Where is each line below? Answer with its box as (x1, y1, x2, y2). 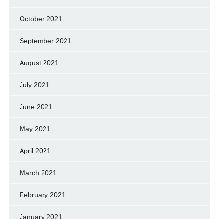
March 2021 (19, 168, 57, 176)
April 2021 (19, 146, 51, 154)
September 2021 (19, 36, 71, 44)
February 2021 (19, 190, 66, 198)
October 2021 (19, 14, 62, 22)
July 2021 (19, 80, 49, 88)
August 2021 (19, 58, 59, 66)
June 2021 (19, 102, 52, 110)
